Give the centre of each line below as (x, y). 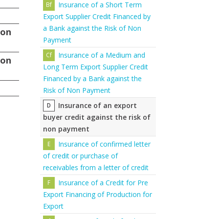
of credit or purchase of (80, 156)
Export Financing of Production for (98, 194)
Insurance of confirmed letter (105, 144)
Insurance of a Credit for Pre (103, 183)
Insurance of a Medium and (102, 55)
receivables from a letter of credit (96, 167)
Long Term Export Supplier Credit (96, 67)
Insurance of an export (98, 105)
